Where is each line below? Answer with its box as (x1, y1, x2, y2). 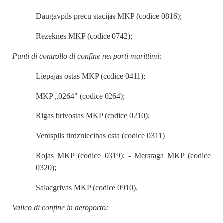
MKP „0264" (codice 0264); (36, 92, 125, 100)
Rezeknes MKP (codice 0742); (36, 32, 133, 40)
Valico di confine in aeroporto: (12, 203, 108, 212)
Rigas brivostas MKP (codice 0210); (36, 111, 150, 120)
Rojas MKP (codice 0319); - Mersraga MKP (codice (36, 151, 211, 160)
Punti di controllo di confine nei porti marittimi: (12, 52, 162, 60)
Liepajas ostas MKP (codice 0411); (36, 72, 146, 80)
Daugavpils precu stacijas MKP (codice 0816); (36, 12, 182, 20)
